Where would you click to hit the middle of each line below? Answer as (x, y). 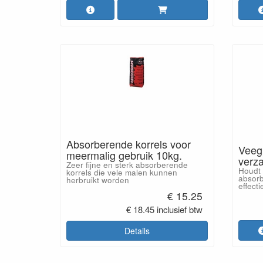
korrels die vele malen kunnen (122, 172)
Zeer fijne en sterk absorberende (127, 164)
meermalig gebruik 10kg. (124, 155)
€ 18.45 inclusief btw (164, 210)
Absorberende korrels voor (129, 144)
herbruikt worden (98, 180)
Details (137, 231)
